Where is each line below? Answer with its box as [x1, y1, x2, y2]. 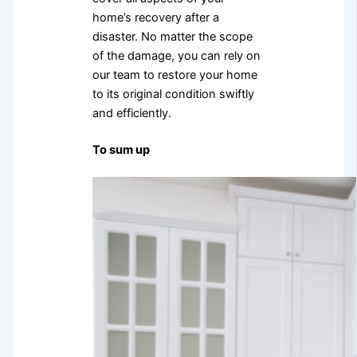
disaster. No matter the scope [92, 29, 253, 45]
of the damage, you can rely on [92, 49, 261, 64]
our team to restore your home [92, 68, 257, 83]
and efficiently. [92, 106, 171, 121]
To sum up [92, 143, 150, 158]
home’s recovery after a [92, 10, 219, 25]
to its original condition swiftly [92, 87, 254, 102]
